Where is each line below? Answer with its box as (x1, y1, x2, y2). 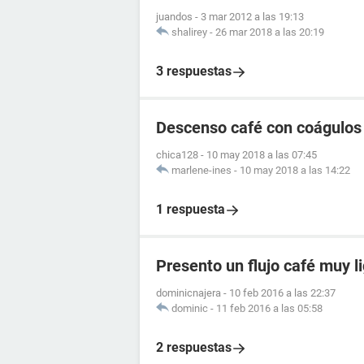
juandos (156, 11, 193, 23)
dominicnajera (156, 287, 221, 299)
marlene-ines (171, 164, 232, 176)
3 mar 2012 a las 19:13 (201, 11, 304, 23)
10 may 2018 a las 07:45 (206, 149, 317, 161)
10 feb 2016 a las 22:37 (229, 287, 336, 299)
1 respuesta (156, 201, 225, 217)
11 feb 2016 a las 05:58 (216, 302, 323, 314)
